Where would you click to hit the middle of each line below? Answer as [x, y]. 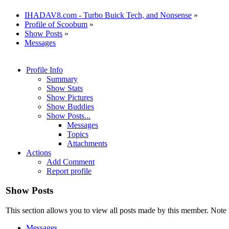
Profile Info [44, 70]
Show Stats [65, 88]
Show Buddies [70, 106]
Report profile [69, 171]
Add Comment [71, 162]
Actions [39, 152]
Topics [78, 134]
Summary [62, 79]
